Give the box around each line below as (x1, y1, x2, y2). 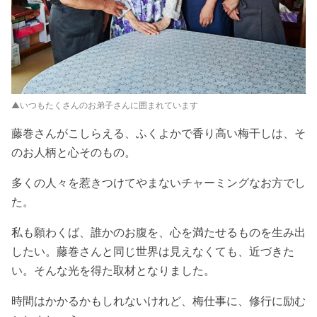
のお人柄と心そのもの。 (11, 144, 136, 159)
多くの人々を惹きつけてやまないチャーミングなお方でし (11, 175, 306, 190)
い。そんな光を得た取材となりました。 (11, 263, 215, 277)
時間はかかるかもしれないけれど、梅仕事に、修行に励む (11, 293, 306, 308)
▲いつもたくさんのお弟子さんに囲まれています (11, 99, 198, 110)
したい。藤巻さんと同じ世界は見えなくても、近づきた (11, 243, 294, 258)
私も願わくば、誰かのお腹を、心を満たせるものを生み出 (11, 224, 306, 239)
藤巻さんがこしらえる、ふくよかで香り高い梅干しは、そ (11, 125, 306, 140)
